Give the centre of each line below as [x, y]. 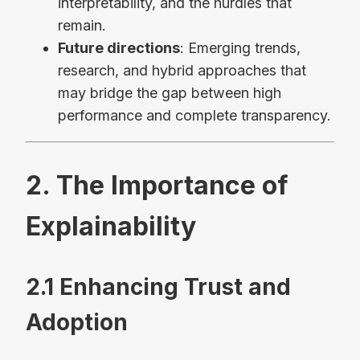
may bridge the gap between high [170, 93]
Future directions [119, 48]
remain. [82, 26]
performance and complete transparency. [194, 116]
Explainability [111, 226]
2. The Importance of [157, 185]
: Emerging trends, [240, 48]
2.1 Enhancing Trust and [158, 286]
